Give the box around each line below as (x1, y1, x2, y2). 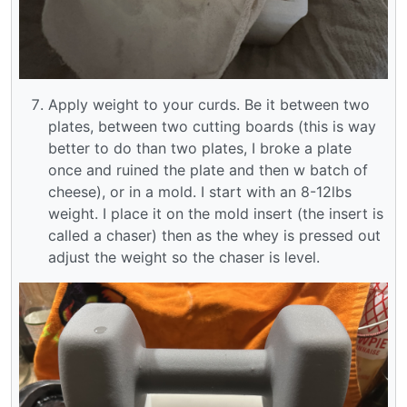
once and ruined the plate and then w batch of (48, 161, 368, 180)
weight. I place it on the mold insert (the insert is (48, 204, 383, 223)
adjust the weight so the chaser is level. (48, 248, 320, 267)
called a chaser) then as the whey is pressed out (48, 226, 381, 245)
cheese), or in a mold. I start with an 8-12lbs (48, 183, 352, 202)
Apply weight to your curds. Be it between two (48, 95, 370, 114)
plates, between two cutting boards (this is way (48, 117, 376, 136)
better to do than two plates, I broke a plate (48, 139, 352, 158)
